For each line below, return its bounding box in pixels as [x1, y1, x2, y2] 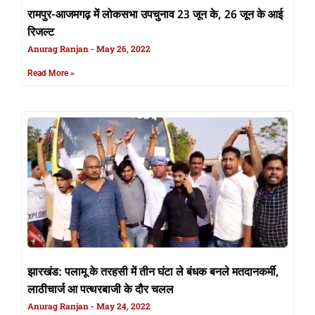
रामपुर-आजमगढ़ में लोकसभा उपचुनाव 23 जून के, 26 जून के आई [27, 8, 283, 24]
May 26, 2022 [94, 43, 150, 55]
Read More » [27, 68, 75, 79]
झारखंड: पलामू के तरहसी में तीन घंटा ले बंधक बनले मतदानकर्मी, [27, 265, 279, 281]
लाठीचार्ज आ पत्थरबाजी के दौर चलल [27, 283, 174, 299]
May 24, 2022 [94, 300, 150, 312]
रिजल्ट [27, 25, 54, 41]
